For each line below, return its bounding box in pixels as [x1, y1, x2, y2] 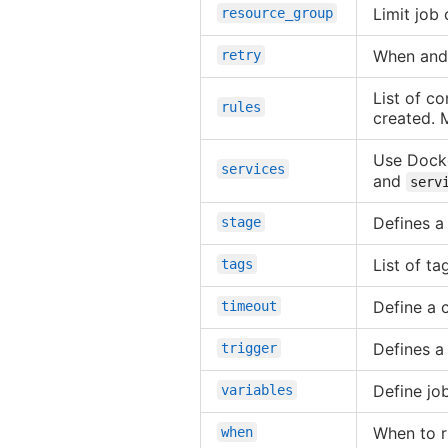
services [221, 160, 285, 177]
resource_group [221, 4, 333, 21]
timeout [221, 297, 277, 314]
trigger [221, 339, 277, 356]
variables [221, 381, 293, 398]
